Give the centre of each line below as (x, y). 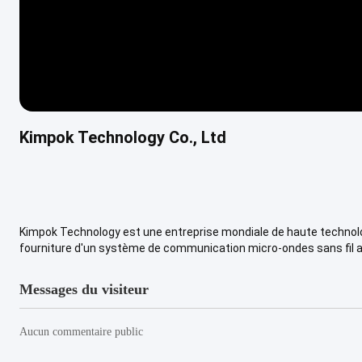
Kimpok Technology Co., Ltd (123, 137)
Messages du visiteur (84, 289)
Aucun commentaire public (81, 331)
